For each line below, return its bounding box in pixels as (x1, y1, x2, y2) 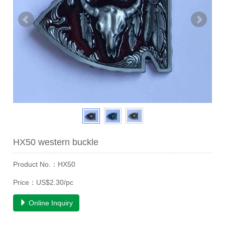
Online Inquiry (27, 198, 73, 207)
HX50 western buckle (13, 137, 99, 147)
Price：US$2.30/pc (13, 178, 74, 186)
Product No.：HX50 (13, 160, 76, 168)
